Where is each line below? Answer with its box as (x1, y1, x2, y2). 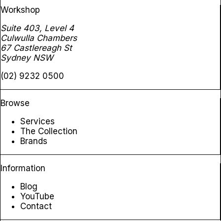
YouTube (20, 191, 54, 202)
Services (20, 116, 55, 127)
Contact (20, 201, 52, 212)
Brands (20, 136, 47, 147)
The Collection (20, 126, 77, 137)
